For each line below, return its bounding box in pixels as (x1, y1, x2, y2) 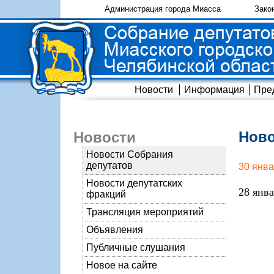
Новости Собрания (86, 149, 173, 160)
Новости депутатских (86, 178, 182, 188)
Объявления (86, 224, 143, 235)
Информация (184, 84, 245, 95)
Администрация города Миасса (104, 4, 221, 13)
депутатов (86, 160, 133, 171)
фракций (86, 189, 126, 199)
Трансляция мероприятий (86, 207, 204, 217)
